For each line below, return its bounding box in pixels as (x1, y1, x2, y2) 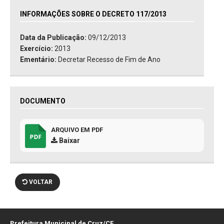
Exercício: (20, 44, 54, 53)
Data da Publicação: (20, 33, 88, 42)
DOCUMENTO (20, 97, 65, 105)
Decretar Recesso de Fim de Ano (58, 55, 160, 64)
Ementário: (20, 55, 58, 64)
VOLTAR (27, 178, 52, 186)
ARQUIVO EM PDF (51, 126, 103, 134)
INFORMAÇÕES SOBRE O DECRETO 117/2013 (20, 10, 166, 18)
